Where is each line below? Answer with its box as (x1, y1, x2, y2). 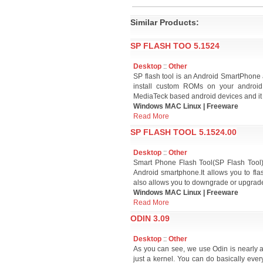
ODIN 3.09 (130, 214, 170, 223)
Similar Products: (130, 18, 199, 27)
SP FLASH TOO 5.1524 (130, 41, 220, 50)
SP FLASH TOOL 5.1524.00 (130, 127, 237, 137)
